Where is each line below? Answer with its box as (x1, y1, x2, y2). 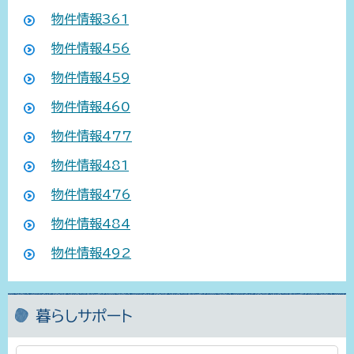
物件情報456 (51, 42, 130, 55)
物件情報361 (51, 13, 129, 26)
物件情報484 (51, 217, 130, 231)
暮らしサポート (36, 308, 133, 324)
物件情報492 (51, 247, 131, 260)
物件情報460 (51, 100, 130, 114)
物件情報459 (51, 71, 130, 85)
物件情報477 (51, 130, 132, 143)
